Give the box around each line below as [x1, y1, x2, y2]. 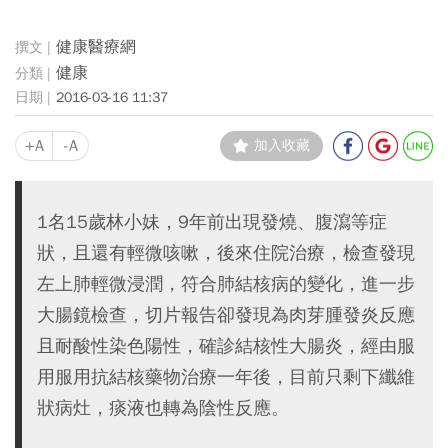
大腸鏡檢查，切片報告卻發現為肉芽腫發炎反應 [37, 303, 415, 326]
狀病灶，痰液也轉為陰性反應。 [37, 396, 289, 419]
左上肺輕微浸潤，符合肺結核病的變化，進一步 [37, 272, 415, 295]
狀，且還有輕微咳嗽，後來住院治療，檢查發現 [37, 241, 415, 264]
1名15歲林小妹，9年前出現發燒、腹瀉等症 [37, 210, 387, 233]
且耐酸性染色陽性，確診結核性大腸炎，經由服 [37, 334, 415, 357]
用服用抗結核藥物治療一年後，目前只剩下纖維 [37, 365, 415, 388]
